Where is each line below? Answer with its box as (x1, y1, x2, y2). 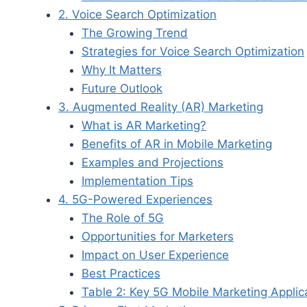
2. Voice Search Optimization (58, 7, 217, 21)
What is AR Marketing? (82, 118, 206, 132)
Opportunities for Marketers (82, 229, 234, 243)
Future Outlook (82, 81, 162, 95)
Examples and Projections (82, 155, 223, 169)
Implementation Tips (82, 173, 193, 188)
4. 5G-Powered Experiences (58, 192, 212, 206)
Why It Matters (82, 62, 162, 77)
